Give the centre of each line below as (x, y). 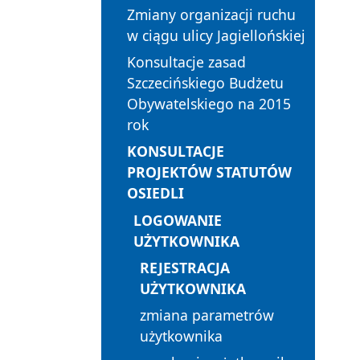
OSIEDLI (155, 193)
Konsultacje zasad (186, 62)
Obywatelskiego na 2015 (209, 104)
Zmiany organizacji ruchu (211, 15)
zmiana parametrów (207, 315)
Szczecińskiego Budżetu (205, 83)
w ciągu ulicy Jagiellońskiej (216, 36)
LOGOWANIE (178, 220)
